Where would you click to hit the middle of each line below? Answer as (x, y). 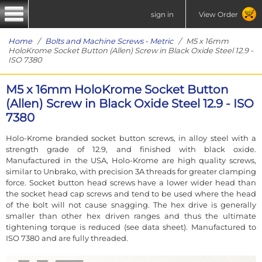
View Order (218, 14)
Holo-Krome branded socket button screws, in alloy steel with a (131, 138)
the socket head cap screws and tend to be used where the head (131, 193)
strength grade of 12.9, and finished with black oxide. (131, 149)
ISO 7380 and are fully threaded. (67, 238)
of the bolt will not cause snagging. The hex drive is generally (131, 204)
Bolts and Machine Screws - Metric (109, 41)
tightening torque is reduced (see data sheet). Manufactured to (131, 227)
